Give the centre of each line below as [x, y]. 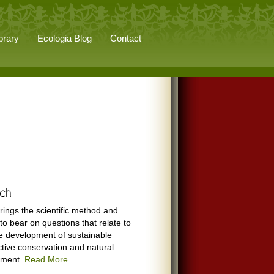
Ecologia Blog [65, 38]
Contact [126, 38]
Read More [46, 259]
